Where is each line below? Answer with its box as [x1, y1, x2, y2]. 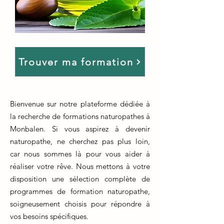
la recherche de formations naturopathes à [10, 111, 150, 121]
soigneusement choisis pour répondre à [10, 199, 150, 208]
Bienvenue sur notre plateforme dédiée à [10, 99, 150, 108]
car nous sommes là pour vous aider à [10, 149, 150, 158]
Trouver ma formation [18, 55, 133, 68]
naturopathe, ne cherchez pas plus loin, [10, 136, 150, 146]
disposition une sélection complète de [10, 174, 150, 183]
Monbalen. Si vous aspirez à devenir [10, 124, 150, 133]
